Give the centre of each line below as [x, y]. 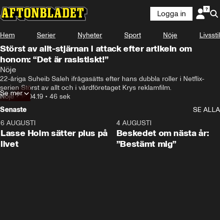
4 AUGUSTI [134, 123]
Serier [46, 35]
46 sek [60, 96]
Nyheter [90, 35]
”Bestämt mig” [146, 144]
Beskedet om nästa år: [163, 133]
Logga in [171, 14]
